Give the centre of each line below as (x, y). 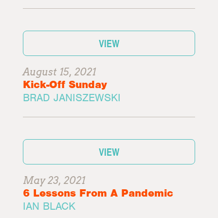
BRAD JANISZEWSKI (72, 98)
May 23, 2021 (54, 181)
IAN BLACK (49, 206)
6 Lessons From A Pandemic (98, 193)
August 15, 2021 (60, 72)
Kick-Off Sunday (65, 84)
